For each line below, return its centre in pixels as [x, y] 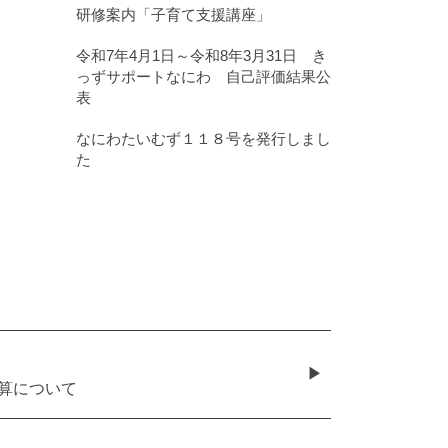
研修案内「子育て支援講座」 [173, 15]
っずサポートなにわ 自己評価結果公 [203, 77]
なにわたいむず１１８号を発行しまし [203, 139]
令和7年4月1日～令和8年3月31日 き [201, 56]
